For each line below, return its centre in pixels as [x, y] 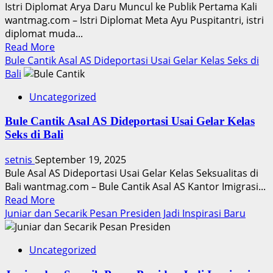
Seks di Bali [34, 135]
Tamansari [79, 14]
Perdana [74, 153]
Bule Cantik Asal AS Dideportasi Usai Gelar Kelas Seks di [132, 60]
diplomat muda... [44, 33]
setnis [20, 160]
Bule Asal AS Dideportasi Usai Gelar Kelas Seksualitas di [132, 173]
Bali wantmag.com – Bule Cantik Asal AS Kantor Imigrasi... [135, 187]
